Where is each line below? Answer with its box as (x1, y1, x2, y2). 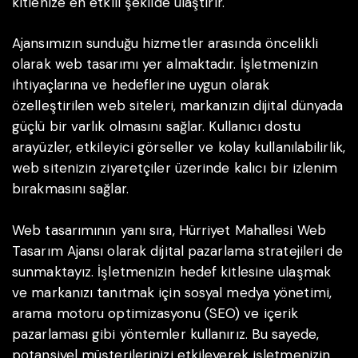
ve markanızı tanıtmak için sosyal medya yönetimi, (12, 283, 332, 301)
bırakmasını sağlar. (12, 180, 129, 198)
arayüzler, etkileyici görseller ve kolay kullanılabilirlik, (12, 138, 345, 157)
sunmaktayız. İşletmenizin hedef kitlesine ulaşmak (12, 262, 331, 280)
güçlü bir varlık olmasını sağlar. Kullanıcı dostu (12, 117, 300, 136)
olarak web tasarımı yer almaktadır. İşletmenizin (12, 55, 318, 74)
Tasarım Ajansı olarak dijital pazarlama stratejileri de (12, 241, 344, 260)
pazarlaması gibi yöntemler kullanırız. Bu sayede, (12, 324, 319, 343)
